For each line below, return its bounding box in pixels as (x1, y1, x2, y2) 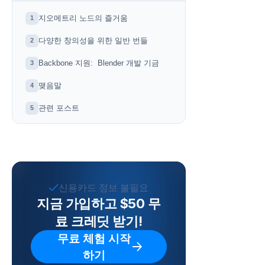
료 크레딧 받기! (55, 213, 143, 229)
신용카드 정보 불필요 (58, 181, 148, 193)
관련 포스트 (38, 103, 80, 112)
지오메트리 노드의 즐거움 (38, 13, 128, 22)
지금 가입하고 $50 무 (37, 195, 161, 211)
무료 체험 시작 (57, 231, 131, 245)
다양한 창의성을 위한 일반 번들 (38, 35, 148, 45)
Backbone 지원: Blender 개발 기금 (38, 58, 160, 67)
